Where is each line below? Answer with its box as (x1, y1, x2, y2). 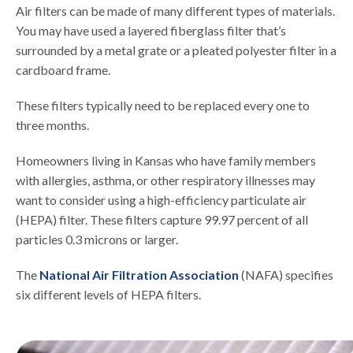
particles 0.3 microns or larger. (16, 232, 178, 247)
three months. (16, 117, 89, 133)
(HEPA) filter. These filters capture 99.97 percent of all (16, 212, 308, 228)
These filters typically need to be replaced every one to (16, 98, 310, 113)
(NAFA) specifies (239, 267, 333, 283)
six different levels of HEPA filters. (16, 287, 201, 303)
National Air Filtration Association (39, 267, 239, 283)
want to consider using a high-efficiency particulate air (16, 192, 307, 208)
